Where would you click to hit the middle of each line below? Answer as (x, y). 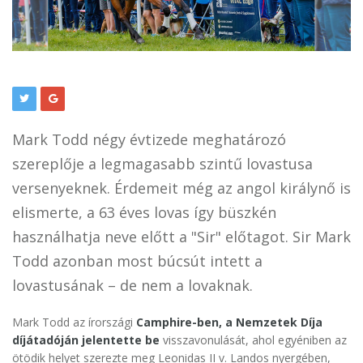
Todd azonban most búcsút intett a (137, 261)
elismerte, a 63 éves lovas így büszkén (144, 213)
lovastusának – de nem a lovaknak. (132, 286)
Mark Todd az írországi (74, 322)
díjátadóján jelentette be (88, 340)
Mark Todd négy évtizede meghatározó (149, 140)
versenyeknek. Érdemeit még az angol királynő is (181, 188)
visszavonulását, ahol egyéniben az (255, 340)
